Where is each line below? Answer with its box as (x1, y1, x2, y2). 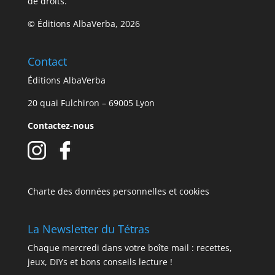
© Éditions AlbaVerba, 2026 (27, 17, 140, 29)
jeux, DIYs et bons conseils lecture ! (27, 256, 172, 268)
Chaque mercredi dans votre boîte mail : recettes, (27, 242, 232, 254)
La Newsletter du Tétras (27, 222, 150, 237)
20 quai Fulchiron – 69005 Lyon (27, 96, 155, 109)
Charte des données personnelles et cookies (27, 185, 209, 197)
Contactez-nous (27, 119, 94, 131)
